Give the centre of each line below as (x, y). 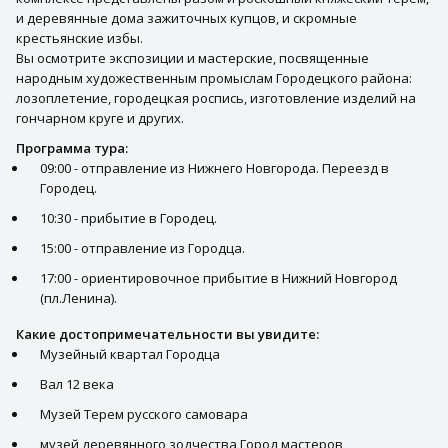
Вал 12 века (77, 383)
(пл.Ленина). (78, 297)
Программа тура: (72, 147)
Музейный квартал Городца (130, 353)
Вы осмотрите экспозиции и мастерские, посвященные (192, 57)
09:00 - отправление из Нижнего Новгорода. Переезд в (214, 167)
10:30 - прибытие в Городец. (128, 217)
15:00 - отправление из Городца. (142, 247)
